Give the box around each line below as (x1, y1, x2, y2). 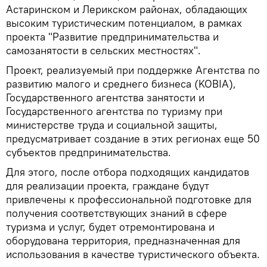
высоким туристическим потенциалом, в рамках (6, 15, 242, 30)
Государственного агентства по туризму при (6, 104, 222, 118)
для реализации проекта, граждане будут (6, 178, 209, 193)
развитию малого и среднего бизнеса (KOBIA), (6, 76, 236, 91)
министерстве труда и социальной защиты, (6, 117, 218, 132)
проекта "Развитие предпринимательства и (6, 29, 219, 44)
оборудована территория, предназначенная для (6, 233, 240, 247)
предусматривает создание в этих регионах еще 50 (6, 131, 260, 145)
